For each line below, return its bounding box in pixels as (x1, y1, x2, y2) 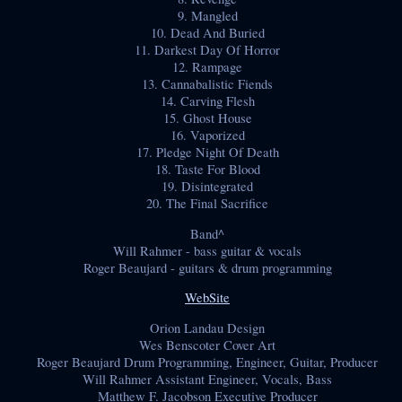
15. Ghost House (162, 109, 252, 127)
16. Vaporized (170, 126, 245, 144)
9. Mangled (177, 6, 238, 24)
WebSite (185, 289, 230, 307)
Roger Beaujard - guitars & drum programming (83, 258, 332, 276)
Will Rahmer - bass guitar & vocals (113, 241, 301, 259)
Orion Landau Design (150, 319, 265, 336)
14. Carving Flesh (160, 92, 255, 109)
